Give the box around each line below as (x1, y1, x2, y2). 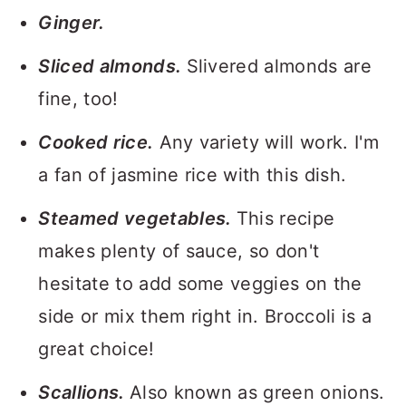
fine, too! (38, 88, 119, 110)
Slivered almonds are (186, 55, 372, 77)
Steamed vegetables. (38, 208, 237, 229)
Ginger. (38, 12, 105, 34)
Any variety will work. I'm (153, 131, 379, 153)
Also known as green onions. (129, 382, 385, 403)
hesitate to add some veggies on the (38, 273, 362, 295)
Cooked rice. (38, 131, 154, 153)
